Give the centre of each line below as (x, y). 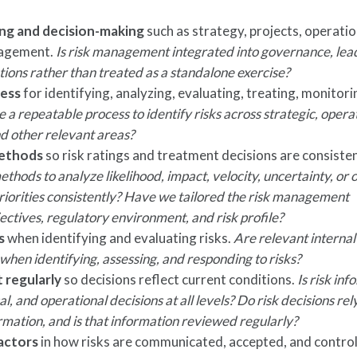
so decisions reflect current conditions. (180, 279)
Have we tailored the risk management (237, 196)
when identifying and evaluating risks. (120, 238)
